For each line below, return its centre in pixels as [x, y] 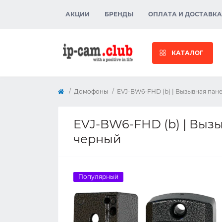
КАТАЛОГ [187, 53]
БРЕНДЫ [119, 14]
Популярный [98, 177]
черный [97, 139]
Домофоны [91, 91]
